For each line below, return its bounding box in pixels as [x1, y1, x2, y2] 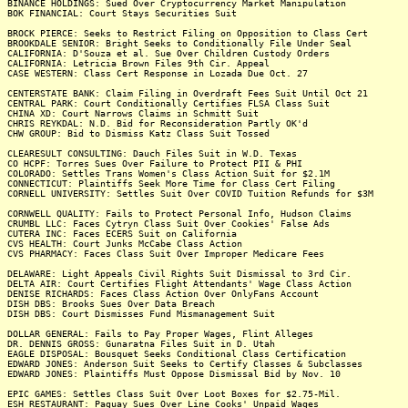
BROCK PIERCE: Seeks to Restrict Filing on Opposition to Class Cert [7, 28, 368, 38]
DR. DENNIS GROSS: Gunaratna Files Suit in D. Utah [7, 339, 275, 349]
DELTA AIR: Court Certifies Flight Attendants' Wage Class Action [7, 279, 352, 289]
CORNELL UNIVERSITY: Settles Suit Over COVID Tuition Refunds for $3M [7, 189, 373, 199]
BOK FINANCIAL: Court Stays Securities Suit [7, 8, 237, 18]
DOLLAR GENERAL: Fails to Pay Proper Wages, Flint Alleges [7, 329, 313, 339]
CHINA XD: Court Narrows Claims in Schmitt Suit [7, 108, 259, 118]
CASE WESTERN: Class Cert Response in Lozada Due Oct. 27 [7, 68, 308, 78]
